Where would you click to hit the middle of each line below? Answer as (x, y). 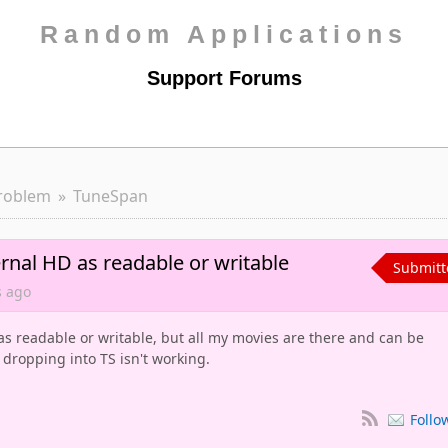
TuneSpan (110, 196)
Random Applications (224, 34)
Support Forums (224, 78)
